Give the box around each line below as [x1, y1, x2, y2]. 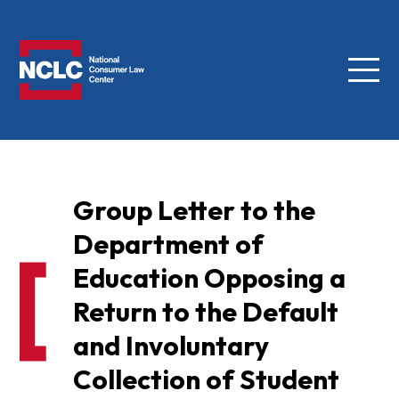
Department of [72, 227, 264, 262]
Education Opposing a [72, 261, 346, 296]
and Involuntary [72, 329, 269, 363]
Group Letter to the [72, 193, 315, 228]
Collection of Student [72, 362, 339, 397]
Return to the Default [72, 295, 338, 330]
